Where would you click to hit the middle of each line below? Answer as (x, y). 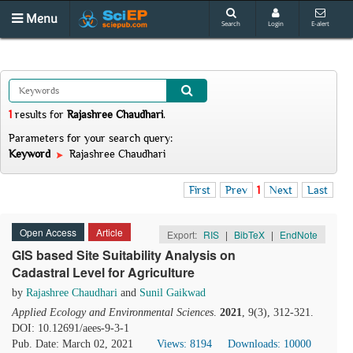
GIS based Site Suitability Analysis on (124, 255)
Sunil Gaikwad (173, 293)
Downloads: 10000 (269, 344)
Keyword (31, 154)
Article (110, 232)
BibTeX (249, 234)
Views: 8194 (184, 344)
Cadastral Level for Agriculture (103, 272)
